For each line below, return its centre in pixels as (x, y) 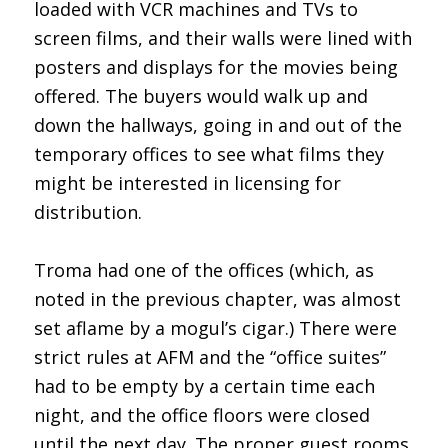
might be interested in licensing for (187, 182)
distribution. (87, 211)
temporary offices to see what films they (208, 153)
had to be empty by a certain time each (204, 385)
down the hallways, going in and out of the (217, 124)
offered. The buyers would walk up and (200, 95)
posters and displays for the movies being (215, 66)
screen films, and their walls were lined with (222, 37)
